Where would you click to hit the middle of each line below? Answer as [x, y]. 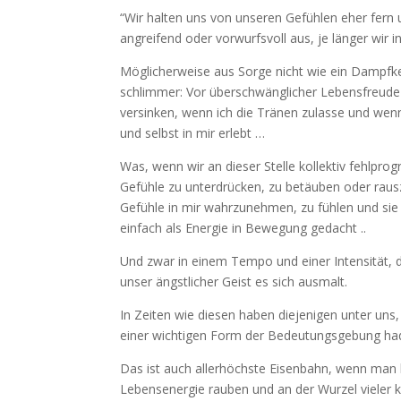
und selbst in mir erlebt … [193, 133]
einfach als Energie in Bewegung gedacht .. [243, 228]
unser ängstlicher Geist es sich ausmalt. [234, 282]
